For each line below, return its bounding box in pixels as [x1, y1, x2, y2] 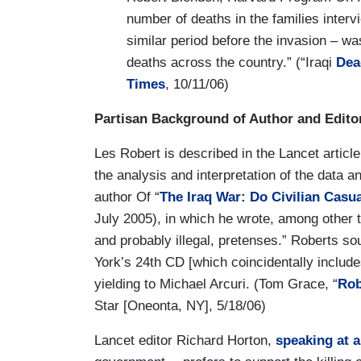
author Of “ [94, 189, 160, 205]
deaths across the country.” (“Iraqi [127, 54, 336, 70]
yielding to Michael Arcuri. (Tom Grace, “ [94, 276, 338, 292]
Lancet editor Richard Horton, [94, 332, 276, 348]
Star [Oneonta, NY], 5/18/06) [94, 297, 266, 313]
